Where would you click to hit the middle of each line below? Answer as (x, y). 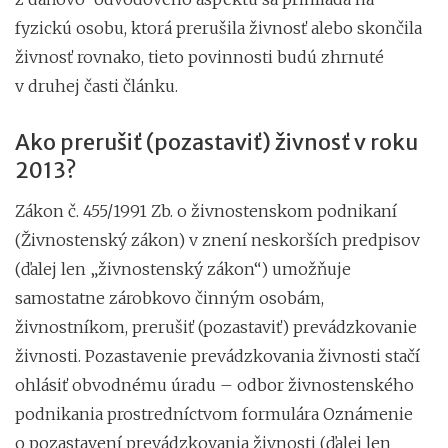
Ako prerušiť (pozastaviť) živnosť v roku (216, 142)
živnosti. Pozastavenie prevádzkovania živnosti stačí (217, 355)
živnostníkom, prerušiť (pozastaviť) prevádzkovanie (216, 326)
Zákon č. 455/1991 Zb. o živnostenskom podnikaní (206, 210)
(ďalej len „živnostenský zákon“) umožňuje (183, 268)
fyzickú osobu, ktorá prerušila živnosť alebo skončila (218, 27)
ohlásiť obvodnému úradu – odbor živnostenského (214, 384)
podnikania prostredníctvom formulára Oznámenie (214, 413)
